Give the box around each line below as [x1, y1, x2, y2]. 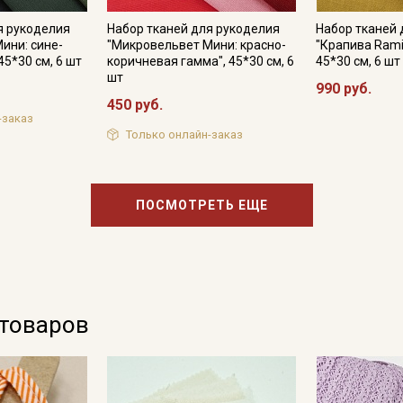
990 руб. [316, 80, 372, 97]
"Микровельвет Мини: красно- [106, 38, 286, 52]
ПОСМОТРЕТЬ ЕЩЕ [135, 197, 268, 212]
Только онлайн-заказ [125, 127, 243, 141]
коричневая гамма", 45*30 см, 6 [106, 54, 294, 68]
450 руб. [106, 96, 163, 113]
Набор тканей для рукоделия [106, 22, 280, 36]
